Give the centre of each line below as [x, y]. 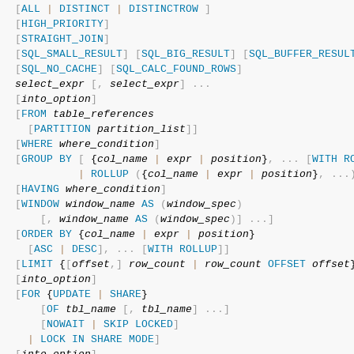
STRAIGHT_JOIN [62, 39]
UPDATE [72, 294]
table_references [103, 114]
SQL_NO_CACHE [59, 69]
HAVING [40, 189]
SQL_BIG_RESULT [185, 54]
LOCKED [154, 324]
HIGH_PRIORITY [62, 24]
